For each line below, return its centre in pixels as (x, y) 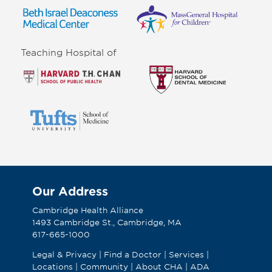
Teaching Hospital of (68, 52)
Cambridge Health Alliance (87, 210)
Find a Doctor (132, 254)
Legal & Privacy (64, 254)
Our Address (70, 191)
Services (187, 254)
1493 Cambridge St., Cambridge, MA (107, 222)
